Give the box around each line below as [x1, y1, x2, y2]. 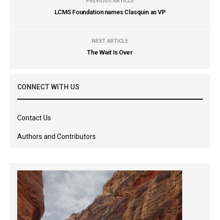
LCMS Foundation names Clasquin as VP [54, 8, 166, 16]
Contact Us [17, 114, 51, 122]
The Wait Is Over [87, 49, 133, 56]
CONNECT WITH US [17, 83, 80, 91]
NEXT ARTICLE [92, 38, 128, 44]
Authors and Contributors [17, 133, 96, 140]
